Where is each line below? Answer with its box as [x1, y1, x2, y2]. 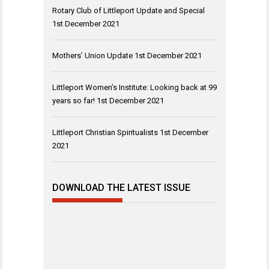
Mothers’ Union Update [52, 50, 133, 60]
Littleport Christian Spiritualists [52, 127, 158, 137]
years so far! [52, 95, 95, 105]
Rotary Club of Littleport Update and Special [52, 5, 205, 15]
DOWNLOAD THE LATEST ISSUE [52, 182, 190, 193]
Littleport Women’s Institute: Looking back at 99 [52, 82, 217, 92]
